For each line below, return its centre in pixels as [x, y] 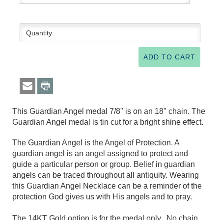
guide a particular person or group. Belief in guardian [104, 165]
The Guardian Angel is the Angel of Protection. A [96, 143]
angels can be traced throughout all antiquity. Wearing [106, 175]
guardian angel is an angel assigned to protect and [100, 154]
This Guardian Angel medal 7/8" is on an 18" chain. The [109, 111]
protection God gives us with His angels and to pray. [102, 197]
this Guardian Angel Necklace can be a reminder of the [107, 186]
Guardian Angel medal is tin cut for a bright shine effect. [108, 122]
